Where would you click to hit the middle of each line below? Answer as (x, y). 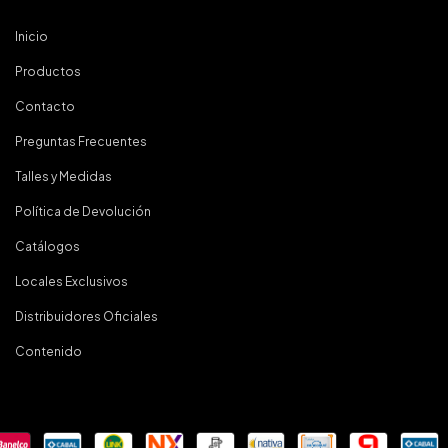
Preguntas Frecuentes (81, 142)
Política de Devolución (83, 212)
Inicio (31, 37)
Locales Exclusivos (71, 282)
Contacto (45, 107)
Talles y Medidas (63, 177)
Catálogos (47, 247)
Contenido (48, 352)
